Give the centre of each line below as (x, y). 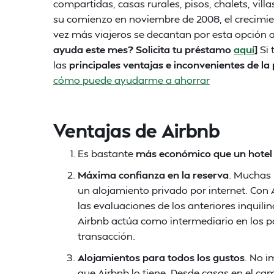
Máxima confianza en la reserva (153, 175)
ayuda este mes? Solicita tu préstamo (143, 49)
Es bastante (107, 153)
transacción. (106, 236)
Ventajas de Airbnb (137, 130)
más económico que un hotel (204, 153)
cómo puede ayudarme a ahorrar (131, 80)
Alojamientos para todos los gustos (161, 257)
